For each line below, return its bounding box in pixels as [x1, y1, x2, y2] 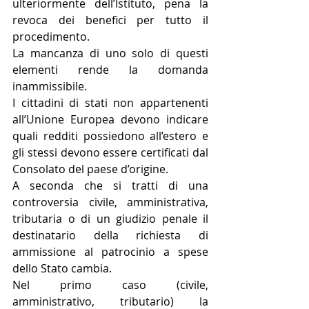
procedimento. [12, 28, 92, 44]
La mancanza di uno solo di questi [12, 45, 208, 61]
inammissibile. [12, 78, 87, 94]
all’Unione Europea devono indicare [12, 111, 208, 127]
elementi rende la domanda [12, 61, 208, 77]
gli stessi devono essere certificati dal [12, 144, 208, 160]
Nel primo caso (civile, [12, 277, 208, 292]
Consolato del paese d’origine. [12, 161, 168, 177]
